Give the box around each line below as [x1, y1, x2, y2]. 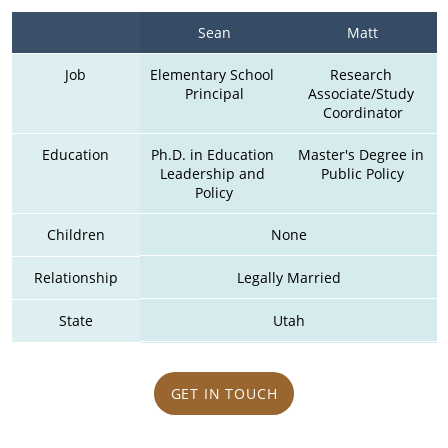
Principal [184, 83, 244, 103]
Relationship [33, 267, 118, 287]
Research [329, 64, 392, 84]
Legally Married [236, 268, 341, 288]
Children [46, 224, 105, 244]
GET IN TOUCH [170, 383, 278, 403]
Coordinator [322, 102, 403, 122]
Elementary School [150, 64, 274, 84]
